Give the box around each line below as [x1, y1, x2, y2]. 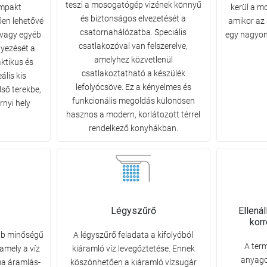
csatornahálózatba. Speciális [80, 27, 187, 38]
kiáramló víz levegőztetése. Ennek [72, 244, 195, 254]
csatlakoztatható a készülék [81, 69, 185, 79]
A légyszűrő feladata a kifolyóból [73, 230, 194, 240]
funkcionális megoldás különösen [72, 96, 195, 106]
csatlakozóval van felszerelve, [79, 41, 188, 51]
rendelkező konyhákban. [88, 123, 178, 133]
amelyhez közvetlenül [94, 55, 173, 65]
